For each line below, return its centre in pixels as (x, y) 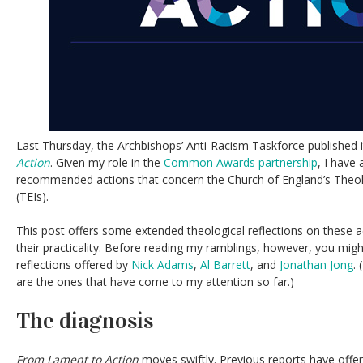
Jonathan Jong (316, 265)
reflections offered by (74, 265)
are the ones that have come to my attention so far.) (155, 282)
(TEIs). (32, 196)
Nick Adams (162, 265)
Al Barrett (225, 265)
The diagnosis (85, 321)
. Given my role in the (107, 162)
